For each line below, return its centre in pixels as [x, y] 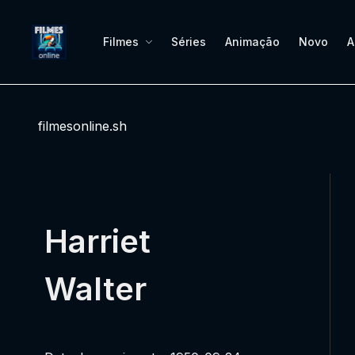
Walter [95, 289]
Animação [252, 41]
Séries [189, 41]
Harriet [97, 241]
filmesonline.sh [82, 126]
